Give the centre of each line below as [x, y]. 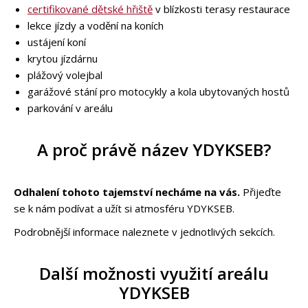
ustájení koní [57, 42]
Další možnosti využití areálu [154, 273]
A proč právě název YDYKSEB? [154, 149]
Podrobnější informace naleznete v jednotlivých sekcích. [144, 231]
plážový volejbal [65, 75]
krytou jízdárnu [63, 58]
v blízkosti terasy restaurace [221, 9]
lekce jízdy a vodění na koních [96, 25]
